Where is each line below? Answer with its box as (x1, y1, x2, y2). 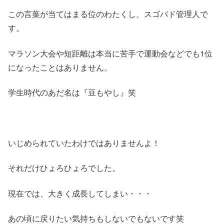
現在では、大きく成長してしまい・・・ (8, 187, 152, 199)
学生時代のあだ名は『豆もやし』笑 (8, 86, 136, 98)
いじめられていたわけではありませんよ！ (8, 136, 160, 148)
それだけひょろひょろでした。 (8, 162, 120, 174)
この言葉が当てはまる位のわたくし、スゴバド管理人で (8, 8, 208, 20)
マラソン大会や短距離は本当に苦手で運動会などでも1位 (8, 47, 212, 59)
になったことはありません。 (8, 61, 112, 73)
